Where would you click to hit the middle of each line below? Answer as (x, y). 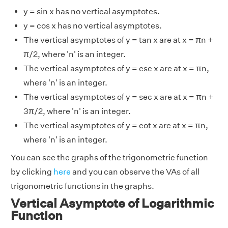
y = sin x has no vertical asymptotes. (92, 12)
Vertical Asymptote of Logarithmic (112, 203)
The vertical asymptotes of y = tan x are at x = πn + (118, 40)
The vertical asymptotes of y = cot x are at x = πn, (116, 126)
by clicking (32, 172)
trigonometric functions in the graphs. (82, 186)
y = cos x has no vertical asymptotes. (93, 26)
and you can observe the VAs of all (135, 172)
